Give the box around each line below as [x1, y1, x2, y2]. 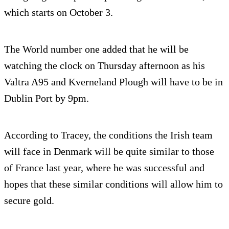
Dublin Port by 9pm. [4, 93, 89, 104]
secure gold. [4, 195, 54, 207]
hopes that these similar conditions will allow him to [4, 178, 223, 190]
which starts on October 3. [4, 7, 113, 18]
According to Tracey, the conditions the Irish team [4, 129, 213, 141]
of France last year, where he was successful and [4, 162, 204, 174]
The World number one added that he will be [4, 43, 189, 55]
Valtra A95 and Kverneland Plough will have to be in [4, 76, 223, 88]
